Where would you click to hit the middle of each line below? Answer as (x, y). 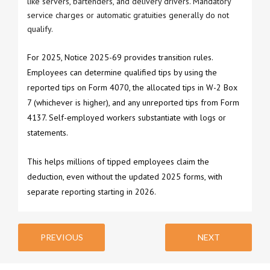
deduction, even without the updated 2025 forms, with (125, 177)
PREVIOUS (61, 237)
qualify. (40, 29)
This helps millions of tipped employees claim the (118, 162)
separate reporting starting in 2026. (92, 192)
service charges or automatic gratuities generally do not (128, 15)
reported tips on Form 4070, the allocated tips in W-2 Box (132, 87)
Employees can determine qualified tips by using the (122, 72)
